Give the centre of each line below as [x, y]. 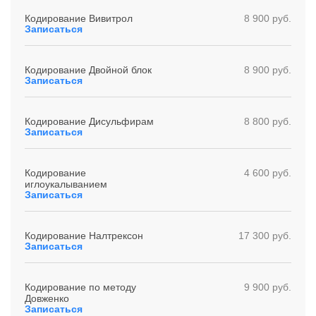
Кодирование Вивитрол [79, 18]
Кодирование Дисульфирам [89, 121]
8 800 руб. [268, 121]
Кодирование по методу [80, 287]
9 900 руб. [268, 287]
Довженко [47, 298]
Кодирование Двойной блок [88, 70]
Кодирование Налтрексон [84, 236]
